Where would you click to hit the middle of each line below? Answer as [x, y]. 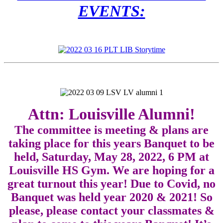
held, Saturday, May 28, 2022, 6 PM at [111, 157]
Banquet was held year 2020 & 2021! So [111, 197]
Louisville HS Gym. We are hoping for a [111, 170]
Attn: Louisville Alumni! [111, 114]
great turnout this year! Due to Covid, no [111, 183]
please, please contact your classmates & [111, 210]
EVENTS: [111, 11]
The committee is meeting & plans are [111, 130]
